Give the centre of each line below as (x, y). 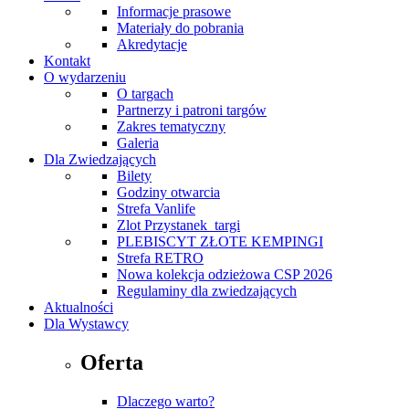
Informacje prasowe (174, 11)
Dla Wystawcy (86, 323)
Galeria (138, 142)
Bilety (134, 175)
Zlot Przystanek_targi (178, 225)
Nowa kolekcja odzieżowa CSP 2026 (225, 274)
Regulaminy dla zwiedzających (207, 290)
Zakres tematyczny (171, 126)
